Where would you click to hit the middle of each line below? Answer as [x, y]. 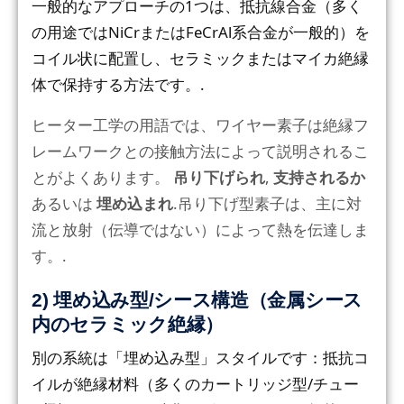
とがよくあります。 [102, 177]
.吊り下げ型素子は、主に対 [267, 203]
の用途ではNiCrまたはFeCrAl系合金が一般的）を [201, 32]
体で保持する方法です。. [118, 84]
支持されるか [319, 177]
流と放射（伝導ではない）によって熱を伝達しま [200, 229]
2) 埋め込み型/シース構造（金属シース [197, 299]
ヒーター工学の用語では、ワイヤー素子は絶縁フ [200, 124]
